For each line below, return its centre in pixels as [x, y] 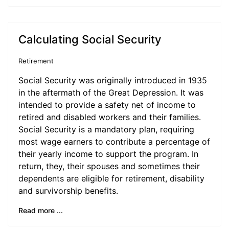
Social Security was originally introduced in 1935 [113, 80]
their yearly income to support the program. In [108, 154]
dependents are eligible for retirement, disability [111, 178]
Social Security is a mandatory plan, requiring [106, 129]
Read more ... [41, 210]
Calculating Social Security [90, 39]
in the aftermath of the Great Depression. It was [111, 93]
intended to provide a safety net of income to [107, 105]
